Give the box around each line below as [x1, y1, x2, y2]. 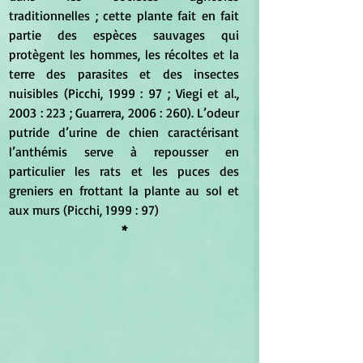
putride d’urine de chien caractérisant [9, 124, 239, 141]
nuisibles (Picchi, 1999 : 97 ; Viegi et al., [9, 85, 239, 102]
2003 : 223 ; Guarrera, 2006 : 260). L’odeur [9, 105, 239, 122]
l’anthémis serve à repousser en [9, 143, 239, 160]
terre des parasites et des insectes [9, 66, 239, 83]
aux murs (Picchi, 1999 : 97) [9, 202, 159, 219]
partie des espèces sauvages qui [9, 27, 239, 44]
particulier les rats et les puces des [9, 163, 239, 180]
